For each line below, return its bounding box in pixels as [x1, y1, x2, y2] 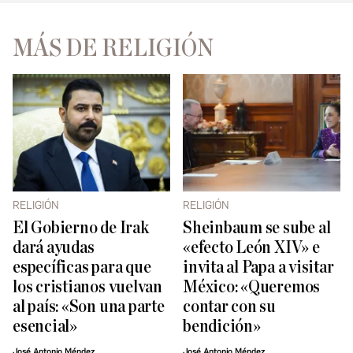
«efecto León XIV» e [183, 239, 320, 258]
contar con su [183, 298, 277, 317]
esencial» [13, 318, 77, 336]
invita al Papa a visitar [183, 258, 334, 277]
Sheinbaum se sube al [183, 219, 331, 238]
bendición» [183, 318, 261, 336]
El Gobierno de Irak [13, 219, 149, 238]
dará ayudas [13, 239, 95, 258]
